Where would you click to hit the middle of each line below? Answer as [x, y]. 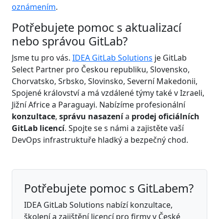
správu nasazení [91, 116]
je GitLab [170, 57]
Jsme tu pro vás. [42, 57]
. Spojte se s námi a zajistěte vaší [124, 128]
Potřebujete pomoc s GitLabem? [109, 188]
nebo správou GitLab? [70, 41]
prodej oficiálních [165, 116]
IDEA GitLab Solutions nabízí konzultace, [98, 205]
